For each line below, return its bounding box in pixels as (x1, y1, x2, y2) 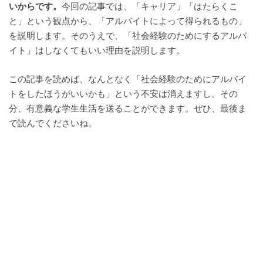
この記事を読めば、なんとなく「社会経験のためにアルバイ (8, 74, 247, 84)
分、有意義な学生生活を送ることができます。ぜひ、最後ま (8, 103, 247, 113)
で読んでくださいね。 (8, 118, 97, 128)
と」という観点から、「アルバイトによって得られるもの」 (8, 16, 247, 26)
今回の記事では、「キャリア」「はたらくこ (61, 2, 238, 12)
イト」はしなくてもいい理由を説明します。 (8, 46, 185, 56)
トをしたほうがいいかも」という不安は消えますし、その (8, 89, 238, 99)
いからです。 (8, 2, 62, 12)
